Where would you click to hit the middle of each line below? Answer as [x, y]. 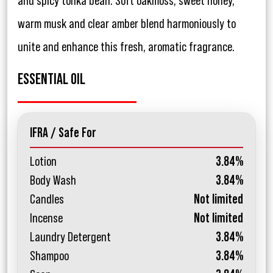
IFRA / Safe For [63, 133]
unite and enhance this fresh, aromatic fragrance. [126, 47]
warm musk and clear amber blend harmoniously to [127, 24]
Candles [47, 200]
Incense [46, 218]
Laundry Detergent [70, 237]
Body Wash [53, 181]
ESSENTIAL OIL [51, 80]
